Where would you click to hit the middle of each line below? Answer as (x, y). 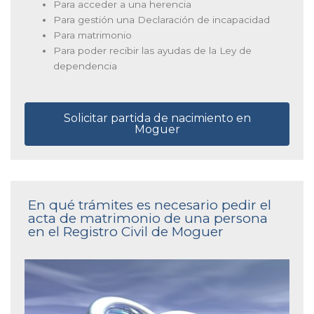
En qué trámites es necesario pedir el (150, 205)
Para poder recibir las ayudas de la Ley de (153, 51)
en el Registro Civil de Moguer (126, 231)
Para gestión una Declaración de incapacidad (162, 20)
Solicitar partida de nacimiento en (157, 118)
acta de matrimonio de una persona (148, 218)
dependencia (86, 66)
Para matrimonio (93, 35)
